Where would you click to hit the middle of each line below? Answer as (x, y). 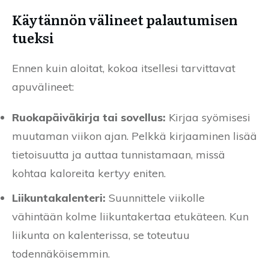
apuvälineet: (43, 86)
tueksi (33, 37)
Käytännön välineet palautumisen (125, 19)
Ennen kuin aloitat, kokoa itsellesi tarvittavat (124, 68)
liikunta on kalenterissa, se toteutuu (101, 235)
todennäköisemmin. (61, 253)
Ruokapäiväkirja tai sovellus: (89, 117)
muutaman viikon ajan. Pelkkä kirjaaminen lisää (134, 136)
